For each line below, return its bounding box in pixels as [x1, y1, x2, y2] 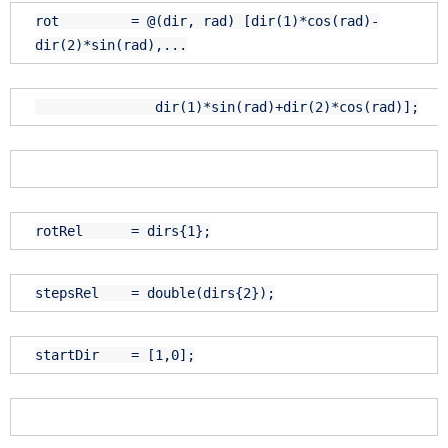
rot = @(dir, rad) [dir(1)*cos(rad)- [35, 13, 379, 30]
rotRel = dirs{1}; [35, 223, 211, 240]
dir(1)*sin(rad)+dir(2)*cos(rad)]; [155, 99, 419, 116]
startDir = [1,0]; [35, 347, 195, 364]
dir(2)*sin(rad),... [35, 37, 187, 54]
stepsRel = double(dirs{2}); [35, 285, 275, 302]
